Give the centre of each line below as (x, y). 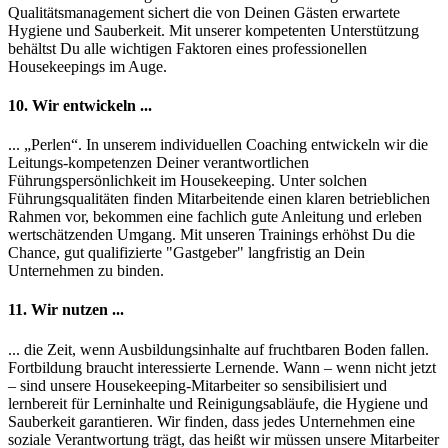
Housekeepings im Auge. (87, 66)
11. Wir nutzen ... (66, 310)
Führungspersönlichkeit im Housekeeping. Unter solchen (187, 181)
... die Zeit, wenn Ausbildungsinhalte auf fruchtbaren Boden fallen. (218, 349)
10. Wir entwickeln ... (80, 105)
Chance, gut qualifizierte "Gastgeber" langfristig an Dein (186, 253)
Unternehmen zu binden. (86, 271)
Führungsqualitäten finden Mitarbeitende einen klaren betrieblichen (219, 199)
